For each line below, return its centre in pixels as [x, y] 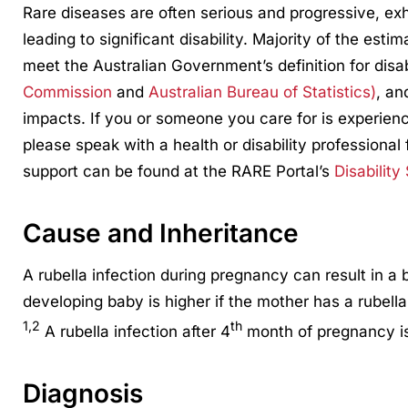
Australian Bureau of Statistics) [262, 92]
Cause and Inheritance [160, 234]
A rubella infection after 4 [135, 331]
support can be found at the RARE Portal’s [178, 172]
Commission [67, 92]
